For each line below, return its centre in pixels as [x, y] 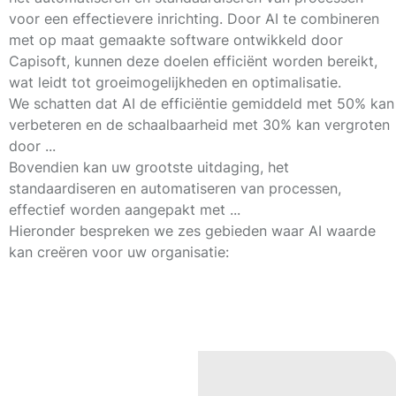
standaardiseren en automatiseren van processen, [175, 188]
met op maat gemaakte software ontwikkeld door [176, 40]
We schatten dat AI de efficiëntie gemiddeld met [173, 103]
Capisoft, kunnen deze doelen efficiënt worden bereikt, [193, 61]
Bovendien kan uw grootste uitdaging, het [149, 167]
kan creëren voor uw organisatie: [119, 252]
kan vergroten [341, 125]
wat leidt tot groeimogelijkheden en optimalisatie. [175, 82]
